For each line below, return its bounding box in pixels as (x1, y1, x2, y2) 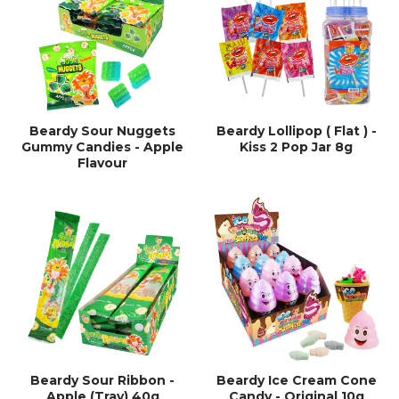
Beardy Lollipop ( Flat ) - (216, 123, 377, 140)
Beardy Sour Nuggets (29, 123, 176, 140)
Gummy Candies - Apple (21, 139, 184, 156)
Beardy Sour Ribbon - (30, 371, 175, 388)
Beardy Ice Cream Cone (216, 371, 377, 388)
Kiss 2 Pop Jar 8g (240, 139, 354, 156)
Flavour (77, 155, 128, 172)
